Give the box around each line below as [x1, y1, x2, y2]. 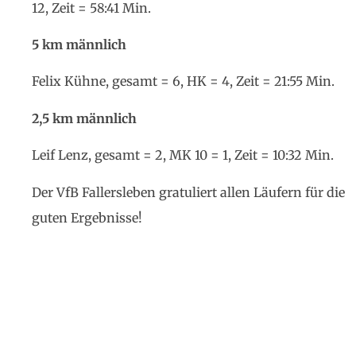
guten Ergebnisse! [32, 209, 142, 226]
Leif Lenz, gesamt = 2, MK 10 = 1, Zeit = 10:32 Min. [32, 147, 334, 164]
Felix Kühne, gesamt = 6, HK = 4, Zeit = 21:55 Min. [32, 73, 335, 90]
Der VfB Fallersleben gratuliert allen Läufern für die [32, 184, 345, 200]
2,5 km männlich [32, 110, 137, 126]
